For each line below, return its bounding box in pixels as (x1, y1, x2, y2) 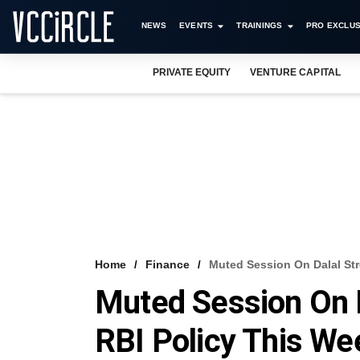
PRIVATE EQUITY (153, 67, 231, 78)
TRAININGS (236, 21, 283, 30)
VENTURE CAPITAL (250, 67, 341, 78)
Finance (145, 258, 190, 271)
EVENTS (178, 21, 214, 30)
